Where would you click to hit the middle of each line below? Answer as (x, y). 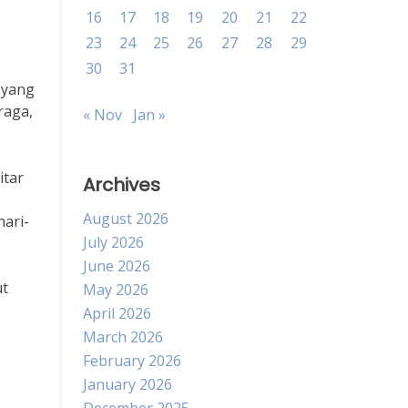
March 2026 (123, 337)
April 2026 (117, 313)
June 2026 (117, 266)
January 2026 (127, 384)
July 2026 (113, 242)
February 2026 (132, 361)
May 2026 (116, 290)
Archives (122, 185)
